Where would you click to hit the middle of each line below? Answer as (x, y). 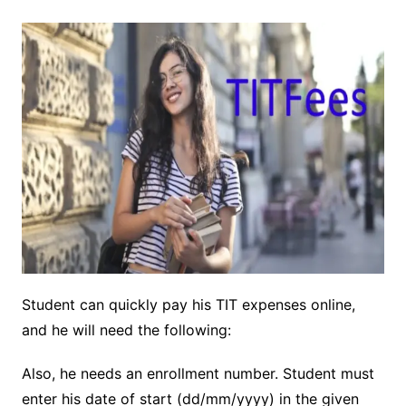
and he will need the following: (126, 329)
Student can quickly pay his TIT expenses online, (188, 304)
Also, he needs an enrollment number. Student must (198, 373)
